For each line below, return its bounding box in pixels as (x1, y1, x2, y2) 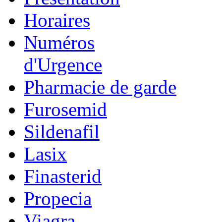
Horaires (24, 9, 90, 31)
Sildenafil (24, 120, 100, 142)
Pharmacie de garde (24, 76, 176, 98)
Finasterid (24, 165, 102, 187)
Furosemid (24, 98, 107, 120)
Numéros (24, 31, 95, 53)
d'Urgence (24, 54, 102, 75)
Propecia (24, 187, 92, 209)
